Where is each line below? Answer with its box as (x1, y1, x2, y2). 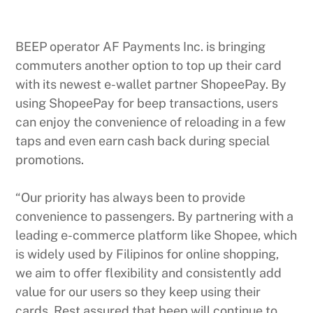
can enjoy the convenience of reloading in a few (15, 115, 286, 130)
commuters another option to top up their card (15, 58, 282, 73)
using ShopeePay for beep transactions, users (15, 96, 279, 111)
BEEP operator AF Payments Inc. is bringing (15, 39, 266, 54)
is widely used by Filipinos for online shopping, (15, 247, 279, 262)
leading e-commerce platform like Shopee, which (15, 228, 298, 243)
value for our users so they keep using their (15, 284, 261, 300)
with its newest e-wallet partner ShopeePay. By (15, 77, 287, 92)
